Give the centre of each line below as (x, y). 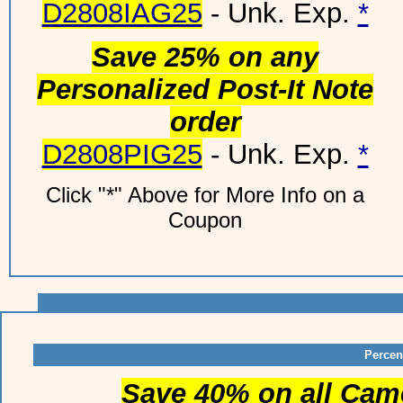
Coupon (205, 220)
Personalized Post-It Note (205, 90)
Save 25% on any (205, 57)
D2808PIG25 (122, 154)
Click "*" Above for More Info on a (205, 195)
